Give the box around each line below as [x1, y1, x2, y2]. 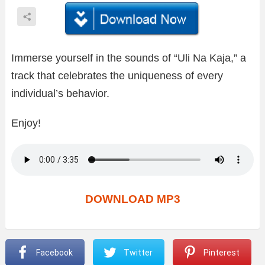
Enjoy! [11, 117, 41, 129]
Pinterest [203, 247, 240, 257]
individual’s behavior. [11, 87, 109, 99]
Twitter [123, 247, 153, 257]
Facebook [35, 247, 73, 257]
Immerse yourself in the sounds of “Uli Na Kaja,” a [11, 51, 246, 64]
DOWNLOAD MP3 [85, 192, 180, 205]
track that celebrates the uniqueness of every [11, 69, 223, 82]
